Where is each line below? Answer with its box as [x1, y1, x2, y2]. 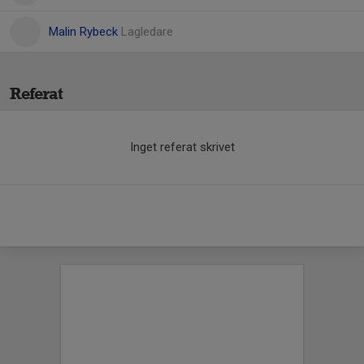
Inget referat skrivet [129, 140, 235, 154]
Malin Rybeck [49, 24, 121, 39]
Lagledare [121, 24, 173, 39]
